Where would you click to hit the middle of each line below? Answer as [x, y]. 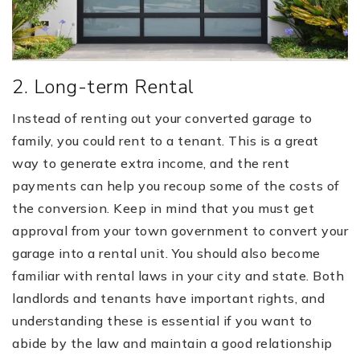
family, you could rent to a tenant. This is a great [166, 141]
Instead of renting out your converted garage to [162, 119]
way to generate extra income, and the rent [151, 164]
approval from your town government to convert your [180, 231]
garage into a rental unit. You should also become [166, 254]
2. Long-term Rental [103, 87]
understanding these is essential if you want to [162, 321]
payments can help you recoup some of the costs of [176, 186]
